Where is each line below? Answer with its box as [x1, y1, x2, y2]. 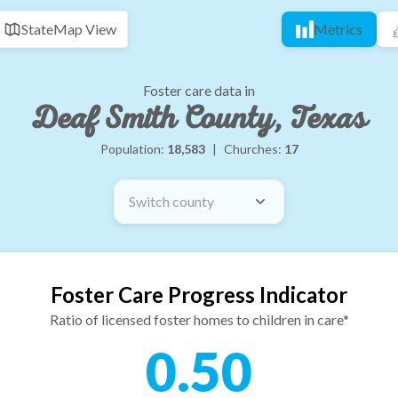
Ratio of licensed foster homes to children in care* [49, 311, 349, 328]
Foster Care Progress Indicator [51, 282, 347, 307]
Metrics [314, 20, 362, 37]
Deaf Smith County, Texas [31, 98, 367, 139]
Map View [53, 20, 116, 37]
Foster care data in [143, 82, 255, 99]
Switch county [129, 193, 214, 210]
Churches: [223, 141, 284, 156]
